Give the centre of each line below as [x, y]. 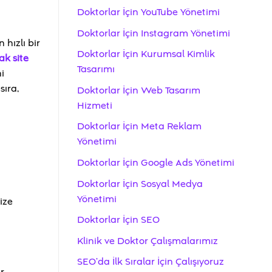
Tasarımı [96, 70]
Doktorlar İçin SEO [118, 220]
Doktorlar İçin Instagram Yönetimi [154, 33]
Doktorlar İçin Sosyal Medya [140, 184]
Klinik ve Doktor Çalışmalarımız [148, 241]
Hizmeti [95, 105]
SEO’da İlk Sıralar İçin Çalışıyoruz [151, 262]
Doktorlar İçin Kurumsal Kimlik [146, 54]
